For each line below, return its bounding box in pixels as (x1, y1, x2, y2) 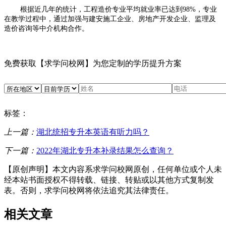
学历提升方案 (133, 59, 182, 68)
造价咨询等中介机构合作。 (4, 24, 89, 32)
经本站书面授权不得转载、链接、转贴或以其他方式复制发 (4, 175, 214, 184)
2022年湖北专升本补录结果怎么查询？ (36, 146, 174, 155)
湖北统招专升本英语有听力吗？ (36, 127, 149, 136)
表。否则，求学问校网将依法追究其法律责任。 (4, 186, 174, 195)
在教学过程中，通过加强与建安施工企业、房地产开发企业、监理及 (4, 15, 216, 23)
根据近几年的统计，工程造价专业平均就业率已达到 (20, 5, 183, 13)
